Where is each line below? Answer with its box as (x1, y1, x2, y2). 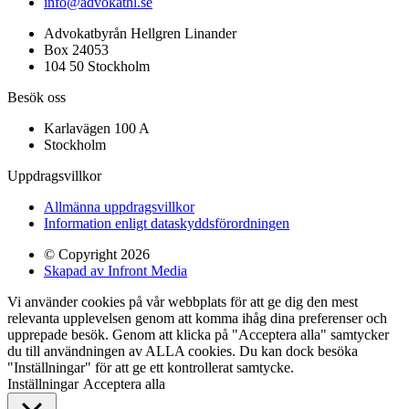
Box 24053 (44, 42, 109, 58)
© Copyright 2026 (44, 246, 150, 263)
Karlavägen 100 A (44, 121, 150, 137)
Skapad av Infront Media (44, 263, 187, 279)
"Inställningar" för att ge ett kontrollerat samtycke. (7, 360, 294, 376)
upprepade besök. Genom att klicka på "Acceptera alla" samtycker (7, 327, 389, 343)
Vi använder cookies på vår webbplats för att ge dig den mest (7, 294, 358, 310)
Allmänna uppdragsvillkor (44, 199, 194, 215)
